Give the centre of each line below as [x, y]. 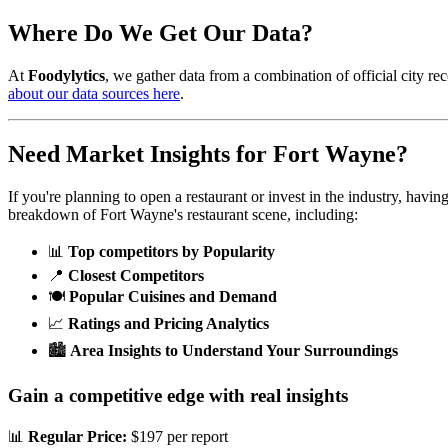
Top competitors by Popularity [171, 251]
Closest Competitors [136, 275]
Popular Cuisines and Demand [173, 296]
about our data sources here [94, 94]
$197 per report [177, 437]
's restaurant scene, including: [266, 214]
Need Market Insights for [140, 154]
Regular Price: [77, 437]
